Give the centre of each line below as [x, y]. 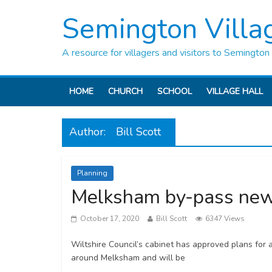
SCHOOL [175, 91]
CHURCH [125, 91]
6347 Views [225, 219]
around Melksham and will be [128, 258]
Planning [92, 173]
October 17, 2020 [110, 219]
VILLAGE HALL [235, 91]
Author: [89, 132]
